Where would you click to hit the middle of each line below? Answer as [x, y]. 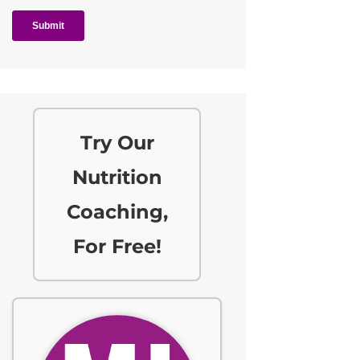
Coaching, [117, 212]
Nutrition [117, 178]
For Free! [117, 247]
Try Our [117, 143]
